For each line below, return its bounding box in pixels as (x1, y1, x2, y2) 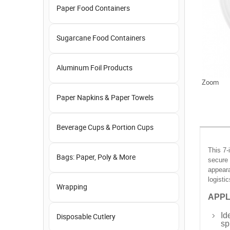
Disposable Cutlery (56, 213, 116, 221)
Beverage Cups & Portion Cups (56, 123, 154, 132)
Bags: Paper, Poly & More (56, 153, 136, 162)
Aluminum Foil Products (56, 64, 132, 72)
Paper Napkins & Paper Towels (56, 93, 154, 102)
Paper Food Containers (56, 4, 130, 13)
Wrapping (56, 183, 87, 191)
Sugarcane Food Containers (56, 34, 145, 43)
